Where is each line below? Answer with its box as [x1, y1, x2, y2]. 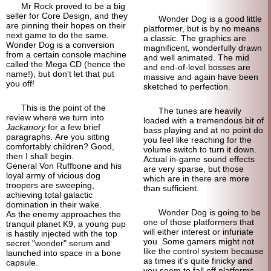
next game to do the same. [6, 30, 109, 40]
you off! [6, 79, 34, 88]
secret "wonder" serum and [6, 238, 110, 248]
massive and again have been [143, 72, 258, 82]
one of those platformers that [143, 217, 254, 227]
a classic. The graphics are [143, 33, 246, 43]
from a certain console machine [6, 50, 126, 59]
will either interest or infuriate [143, 227, 253, 237]
